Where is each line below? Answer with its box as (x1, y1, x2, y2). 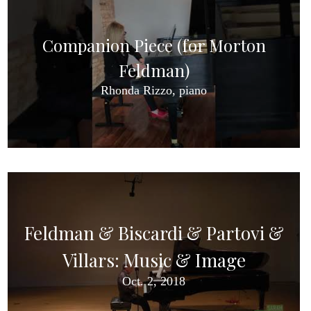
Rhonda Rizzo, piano (101, 83, 207, 97)
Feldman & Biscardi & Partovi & (24, 220, 284, 245)
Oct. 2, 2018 (122, 274, 185, 288)
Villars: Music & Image (62, 247, 246, 272)
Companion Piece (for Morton (42, 33, 266, 56)
